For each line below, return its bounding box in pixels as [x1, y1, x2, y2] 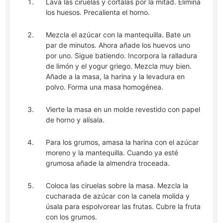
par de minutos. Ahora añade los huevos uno [46, 41, 191, 50]
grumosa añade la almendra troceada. [46, 159, 170, 168]
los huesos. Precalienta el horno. [46, 8, 150, 17]
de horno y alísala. [46, 115, 105, 124]
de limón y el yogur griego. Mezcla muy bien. [46, 62, 192, 71]
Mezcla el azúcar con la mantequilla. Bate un [46, 30, 191, 39]
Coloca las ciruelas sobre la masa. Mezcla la [46, 181, 189, 190]
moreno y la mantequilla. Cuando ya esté [46, 148, 179, 157]
